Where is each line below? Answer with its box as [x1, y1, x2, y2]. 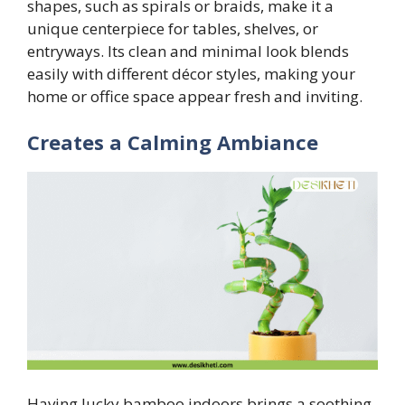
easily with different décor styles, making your [27, 62, 355, 84]
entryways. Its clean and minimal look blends [27, 40, 349, 61]
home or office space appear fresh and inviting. [27, 85, 363, 107]
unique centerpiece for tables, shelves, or [27, 17, 318, 39]
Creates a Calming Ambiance [27, 128, 318, 156]
